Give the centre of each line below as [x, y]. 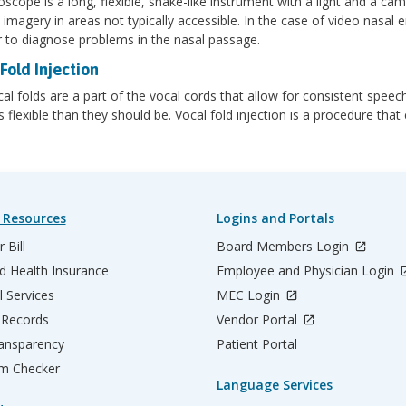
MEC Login [250, 295]
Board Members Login [285, 246]
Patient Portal [257, 344]
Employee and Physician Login [307, 271]
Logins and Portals [275, 218]
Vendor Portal [259, 319]
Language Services [275, 385]
